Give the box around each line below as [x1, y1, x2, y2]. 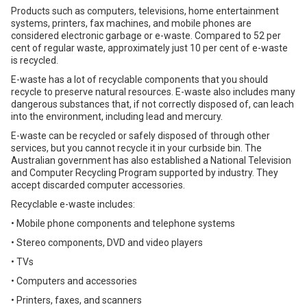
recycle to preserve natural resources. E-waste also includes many [11, 86, 295, 97]
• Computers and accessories [11, 275, 137, 286]
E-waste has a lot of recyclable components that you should [11, 74, 268, 85]
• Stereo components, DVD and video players [11, 237, 203, 248]
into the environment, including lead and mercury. [11, 111, 223, 122]
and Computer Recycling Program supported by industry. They [11, 167, 278, 178]
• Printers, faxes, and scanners [11, 295, 142, 306]
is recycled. [11, 55, 58, 66]
